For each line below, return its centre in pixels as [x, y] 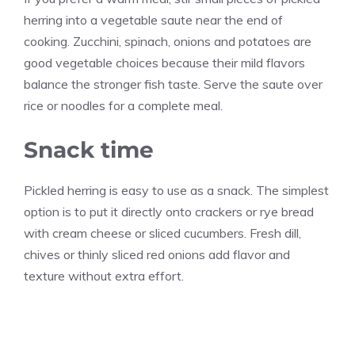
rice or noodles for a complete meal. [123, 106]
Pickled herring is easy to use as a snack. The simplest [176, 191]
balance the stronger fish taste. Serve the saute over [173, 84]
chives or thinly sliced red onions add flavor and [157, 255]
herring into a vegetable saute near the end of [153, 20]
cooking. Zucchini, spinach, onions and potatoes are [168, 42]
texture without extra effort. [104, 276]
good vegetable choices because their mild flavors [164, 63]
